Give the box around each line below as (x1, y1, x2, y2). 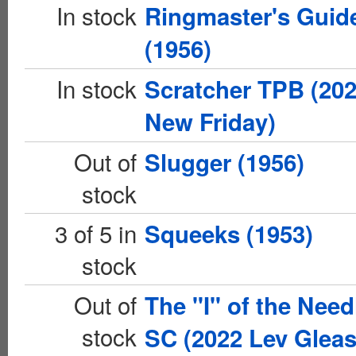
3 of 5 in (55, 216, 137, 250)
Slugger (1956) (145, 145, 304, 179)
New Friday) (145, 105, 276, 138)
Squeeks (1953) (145, 217, 313, 250)
